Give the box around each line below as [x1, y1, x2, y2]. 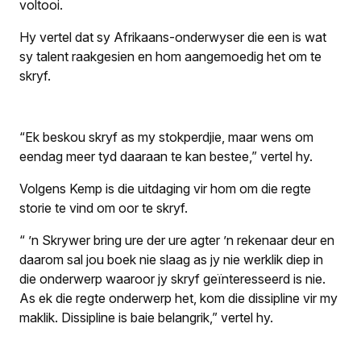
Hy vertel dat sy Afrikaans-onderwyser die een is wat [19, 29, 326, 46]
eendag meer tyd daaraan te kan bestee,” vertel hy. [19, 148, 313, 165]
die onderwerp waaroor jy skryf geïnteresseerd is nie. [19, 271, 326, 288]
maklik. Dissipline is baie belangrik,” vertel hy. [19, 309, 273, 326]
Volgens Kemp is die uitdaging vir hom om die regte [19, 180, 311, 197]
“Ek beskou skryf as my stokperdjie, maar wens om [19, 129, 313, 146]
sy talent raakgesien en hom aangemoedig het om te [19, 48, 322, 65]
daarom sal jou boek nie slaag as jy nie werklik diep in [19, 251, 323, 268]
